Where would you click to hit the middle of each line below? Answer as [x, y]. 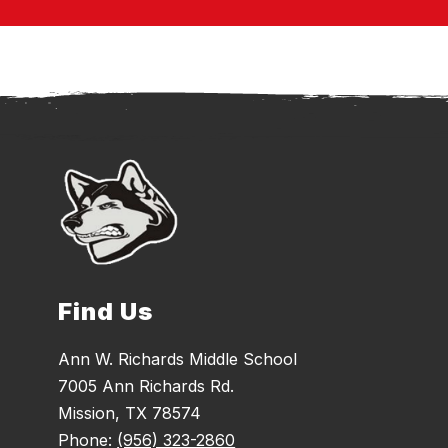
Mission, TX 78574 [130, 412]
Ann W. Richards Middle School [178, 358]
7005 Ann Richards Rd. [146, 385]
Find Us [106, 311]
